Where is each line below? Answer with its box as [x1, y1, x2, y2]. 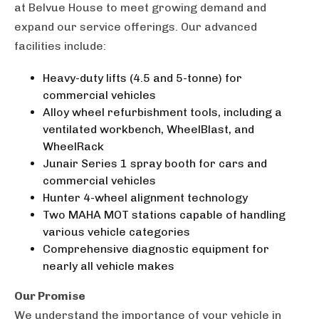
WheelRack [43, 140, 104, 154]
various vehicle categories [43, 225, 190, 239]
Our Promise [14, 289, 85, 303]
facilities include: [14, 39, 106, 53]
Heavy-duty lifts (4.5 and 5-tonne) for [43, 71, 242, 85]
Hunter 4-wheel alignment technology [43, 191, 248, 205]
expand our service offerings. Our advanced [14, 20, 257, 34]
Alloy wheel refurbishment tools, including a [43, 105, 282, 120]
